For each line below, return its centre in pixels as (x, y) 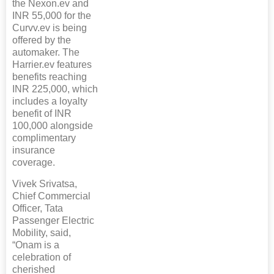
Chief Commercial (51, 196)
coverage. (34, 163)
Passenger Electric (53, 221)
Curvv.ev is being (50, 28)
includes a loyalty (50, 102)
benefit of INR (42, 114)
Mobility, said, (42, 233)
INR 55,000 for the (52, 16)
